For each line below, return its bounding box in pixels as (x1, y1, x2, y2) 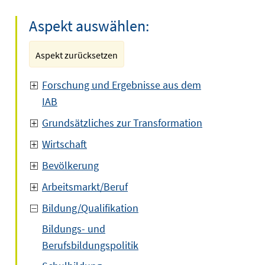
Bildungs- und (42, 222, 105, 235)
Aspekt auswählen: (29, 16, 149, 35)
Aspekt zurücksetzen (35, 49, 118, 61)
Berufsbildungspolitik (42, 238, 138, 252)
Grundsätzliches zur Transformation (42, 116, 202, 130)
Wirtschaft (42, 137, 87, 151)
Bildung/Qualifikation (42, 201, 138, 215)
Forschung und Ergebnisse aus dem (42, 78, 201, 92)
